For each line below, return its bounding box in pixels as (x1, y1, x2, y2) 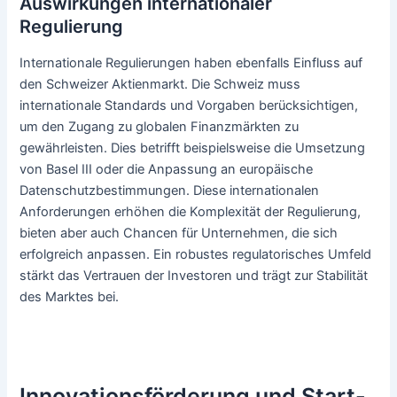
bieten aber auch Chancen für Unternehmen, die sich (19, 224, 339, 241)
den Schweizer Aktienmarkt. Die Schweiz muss (19, 75, 301, 92)
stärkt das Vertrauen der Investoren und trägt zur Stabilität (19, 267, 369, 284)
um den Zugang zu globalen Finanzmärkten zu (19, 118, 300, 135)
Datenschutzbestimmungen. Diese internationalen (19, 182, 320, 198)
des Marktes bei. (19, 288, 120, 305)
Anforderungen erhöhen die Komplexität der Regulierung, (19, 203, 362, 220)
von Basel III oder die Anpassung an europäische (19, 160, 314, 177)
